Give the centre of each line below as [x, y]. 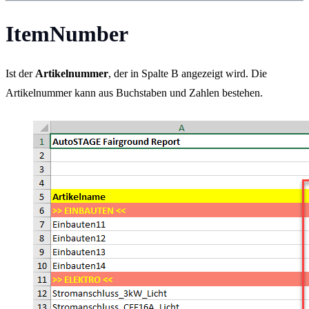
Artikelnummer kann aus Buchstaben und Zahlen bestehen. [134, 92]
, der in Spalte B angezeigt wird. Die [188, 73]
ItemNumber [67, 33]
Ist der [20, 73]
